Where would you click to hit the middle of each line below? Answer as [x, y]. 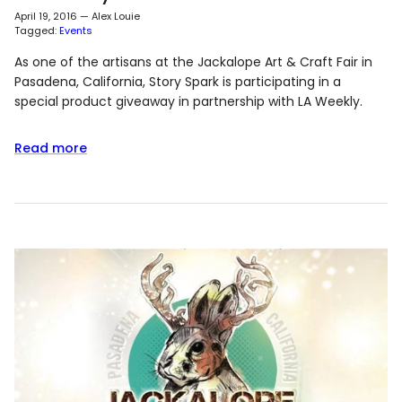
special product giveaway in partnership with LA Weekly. [188, 101]
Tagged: [35, 30]
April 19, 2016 [46, 16]
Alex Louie [116, 16]
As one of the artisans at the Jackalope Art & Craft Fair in [193, 61]
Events [76, 30]
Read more [51, 148]
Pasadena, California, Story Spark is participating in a [178, 81]
